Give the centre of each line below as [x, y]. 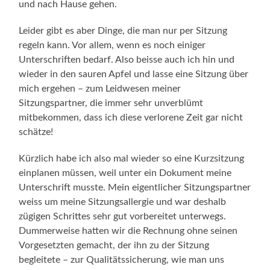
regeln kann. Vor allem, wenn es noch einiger [112, 45]
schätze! [36, 132]
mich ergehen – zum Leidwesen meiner [100, 88]
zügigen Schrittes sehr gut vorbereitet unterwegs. [123, 216]
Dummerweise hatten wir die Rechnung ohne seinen [128, 231]
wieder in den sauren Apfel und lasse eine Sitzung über [134, 74]
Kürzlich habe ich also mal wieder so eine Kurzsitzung [132, 158]
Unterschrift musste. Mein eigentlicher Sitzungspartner [135, 187]
